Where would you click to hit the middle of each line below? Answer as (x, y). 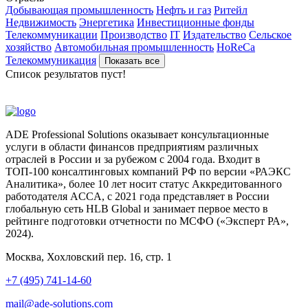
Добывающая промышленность (79, 10)
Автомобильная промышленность (134, 47)
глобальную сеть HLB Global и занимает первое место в (137, 208)
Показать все (132, 60)
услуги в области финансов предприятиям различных (132, 146)
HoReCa (236, 47)
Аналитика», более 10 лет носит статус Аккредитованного (144, 184)
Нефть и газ (184, 10)
